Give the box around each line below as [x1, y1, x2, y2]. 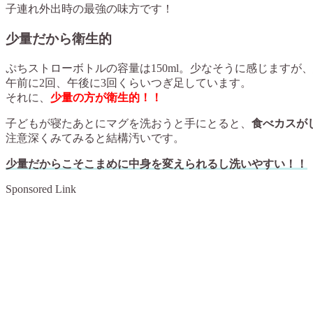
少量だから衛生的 [6, 31, 112, 47]
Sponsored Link [6, 182, 76, 195]
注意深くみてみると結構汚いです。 [6, 131, 184, 144]
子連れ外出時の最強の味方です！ [6, 3, 173, 15]
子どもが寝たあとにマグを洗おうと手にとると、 [6, 117, 252, 129]
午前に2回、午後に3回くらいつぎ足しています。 [6, 76, 252, 89]
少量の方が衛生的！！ [50, 91, 162, 103]
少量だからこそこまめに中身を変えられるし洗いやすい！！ [6, 157, 307, 170]
